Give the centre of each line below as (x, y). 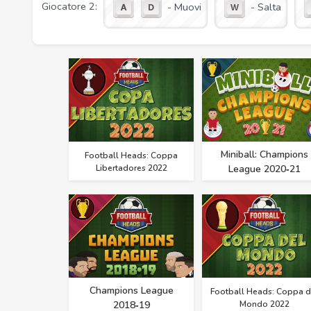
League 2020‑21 (264, 169)
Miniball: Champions (264, 155)
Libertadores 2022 (131, 168)
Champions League (131, 291)
